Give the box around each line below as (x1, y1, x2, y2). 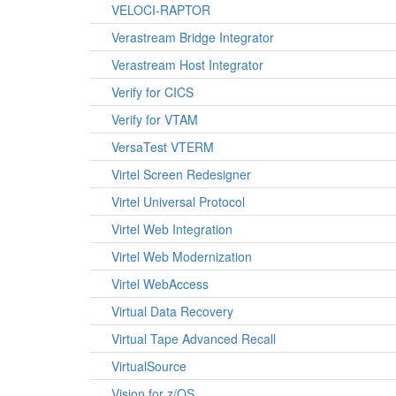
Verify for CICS (111, 83, 194, 101)
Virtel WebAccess (111, 275, 209, 293)
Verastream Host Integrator (111, 56, 263, 73)
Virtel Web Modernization (111, 247, 252, 265)
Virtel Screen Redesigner (111, 165, 251, 183)
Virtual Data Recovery (111, 302, 233, 320)
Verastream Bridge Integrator (111, 28, 274, 46)
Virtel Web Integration (111, 220, 232, 238)
